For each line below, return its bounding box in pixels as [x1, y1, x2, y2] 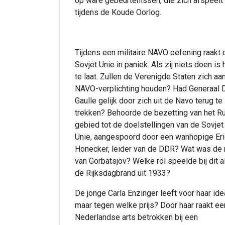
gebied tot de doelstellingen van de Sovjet [75, 120, 223, 130]
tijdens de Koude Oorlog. [75, 7, 161, 17]
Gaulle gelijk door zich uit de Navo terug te [75, 95, 222, 105]
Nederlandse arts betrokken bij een [75, 212, 198, 222]
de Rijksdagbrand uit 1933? [75, 168, 170, 178]
